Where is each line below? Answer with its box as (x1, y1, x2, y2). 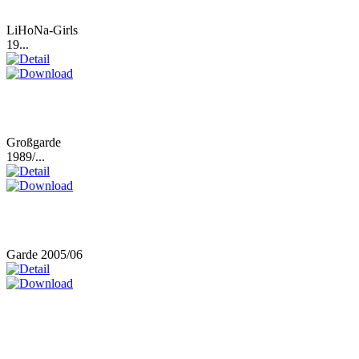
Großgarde (6, 135, 61, 150)
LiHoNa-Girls (6, 23, 78, 38)
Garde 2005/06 (6, 248, 83, 262)
